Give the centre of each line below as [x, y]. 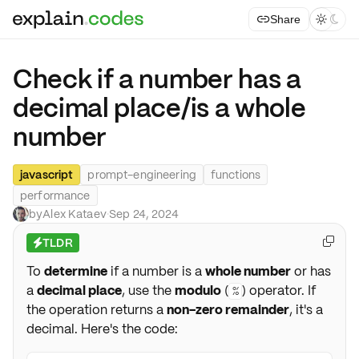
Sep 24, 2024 [143, 214]
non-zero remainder [228, 310]
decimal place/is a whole [159, 108]
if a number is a [156, 271]
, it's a [306, 310]
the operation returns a [97, 310]
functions [236, 174]
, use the [148, 290]
